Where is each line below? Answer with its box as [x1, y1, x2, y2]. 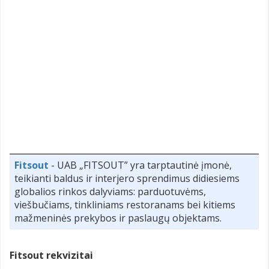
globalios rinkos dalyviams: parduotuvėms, [14, 185, 206, 199]
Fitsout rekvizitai [10, 249, 93, 262]
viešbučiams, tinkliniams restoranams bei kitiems [14, 198, 235, 212]
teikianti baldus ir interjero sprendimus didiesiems [14, 172, 240, 186]
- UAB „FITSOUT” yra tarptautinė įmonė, [49, 159, 232, 172]
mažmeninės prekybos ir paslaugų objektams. [14, 211, 222, 225]
